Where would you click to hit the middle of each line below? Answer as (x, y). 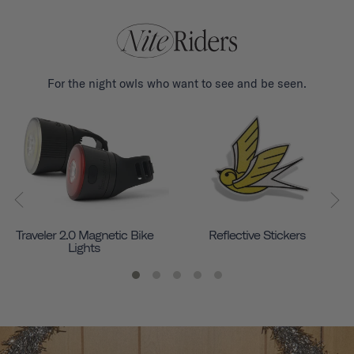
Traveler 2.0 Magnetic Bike (84, 236)
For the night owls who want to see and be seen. (177, 84)
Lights (85, 249)
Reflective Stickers (258, 236)
